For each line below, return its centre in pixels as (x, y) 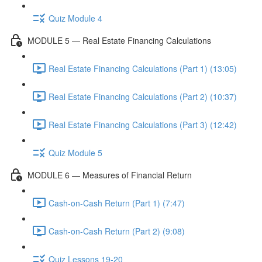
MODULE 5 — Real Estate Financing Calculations (119, 40)
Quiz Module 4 (75, 18)
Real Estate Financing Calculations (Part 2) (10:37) (143, 96)
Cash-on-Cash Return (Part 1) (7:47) (117, 203)
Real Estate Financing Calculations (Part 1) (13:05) (143, 68)
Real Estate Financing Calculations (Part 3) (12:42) (143, 124)
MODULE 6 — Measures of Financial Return (110, 175)
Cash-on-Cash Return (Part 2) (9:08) (117, 231)
